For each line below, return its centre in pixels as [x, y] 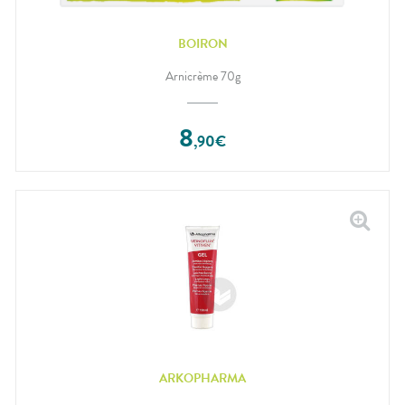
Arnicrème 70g [202, 77]
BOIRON [202, 43]
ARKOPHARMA [202, 378]
